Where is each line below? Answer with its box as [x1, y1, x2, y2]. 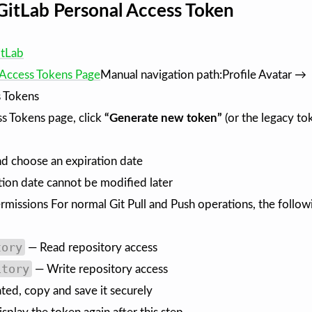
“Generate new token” [104, 112, 222, 125]
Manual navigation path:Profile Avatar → [100, 69, 306, 81]
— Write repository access [31, 263, 168, 276]
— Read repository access [24, 242, 157, 254]
